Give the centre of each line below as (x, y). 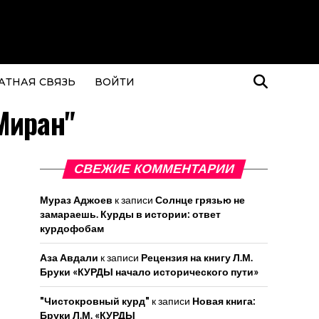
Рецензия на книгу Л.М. (197, 257)
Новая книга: (224, 301)
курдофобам (72, 228)
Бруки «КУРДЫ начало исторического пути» (149, 272)
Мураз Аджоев (76, 200)
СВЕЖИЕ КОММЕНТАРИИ (154, 169)
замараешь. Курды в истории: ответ (130, 214)
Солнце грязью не (200, 200)
